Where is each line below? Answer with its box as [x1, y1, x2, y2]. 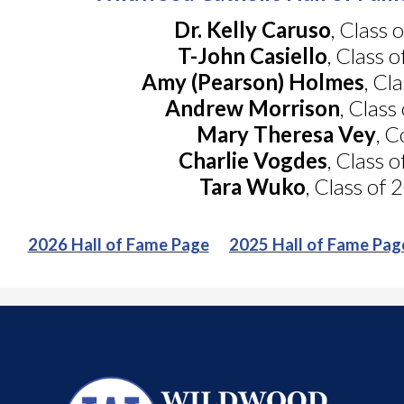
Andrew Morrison [165, 94, 340, 121]
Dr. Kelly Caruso [174, 15, 331, 42]
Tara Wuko [199, 172, 306, 199]
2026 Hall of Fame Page [27, 234, 209, 254]
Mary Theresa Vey [197, 120, 376, 147]
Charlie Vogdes [178, 146, 327, 173]
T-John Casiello [178, 41, 327, 69]
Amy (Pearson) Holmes [141, 68, 364, 95]
